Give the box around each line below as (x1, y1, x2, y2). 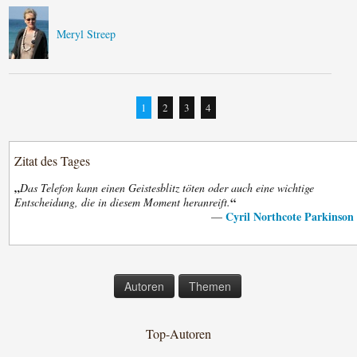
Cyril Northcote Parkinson (225, 208, 354, 225)
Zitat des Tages (14, 152, 91, 169)
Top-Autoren (146, 325, 211, 342)
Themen (189, 278, 232, 294)
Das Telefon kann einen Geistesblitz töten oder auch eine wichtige (20, 180, 315, 195)
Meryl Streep (57, 26, 116, 41)
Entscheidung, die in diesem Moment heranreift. (14, 194, 231, 210)
